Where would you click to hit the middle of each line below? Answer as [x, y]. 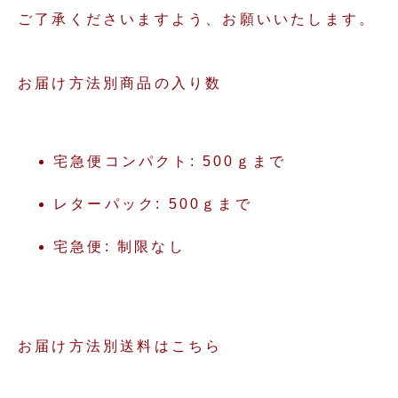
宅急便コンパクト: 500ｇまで [170, 161]
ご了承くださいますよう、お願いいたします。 [197, 19]
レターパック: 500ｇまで [153, 204]
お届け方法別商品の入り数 [120, 83]
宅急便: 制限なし [119, 247]
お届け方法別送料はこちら [120, 346]
